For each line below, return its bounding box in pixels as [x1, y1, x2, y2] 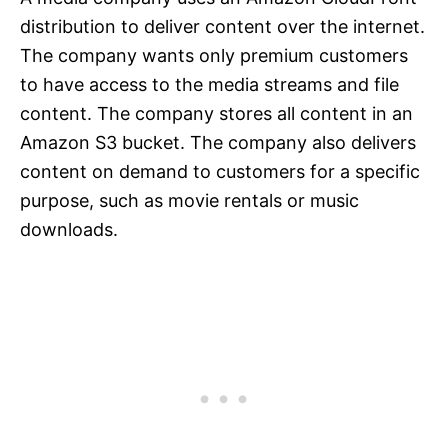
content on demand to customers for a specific [20, 161, 420, 183]
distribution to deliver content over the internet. [20, 16, 425, 38]
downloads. [20, 219, 118, 241]
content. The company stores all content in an [20, 103, 413, 125]
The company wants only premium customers [20, 45, 408, 67]
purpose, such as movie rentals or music [20, 190, 359, 212]
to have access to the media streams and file [20, 74, 399, 96]
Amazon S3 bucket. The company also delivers [20, 132, 416, 154]
